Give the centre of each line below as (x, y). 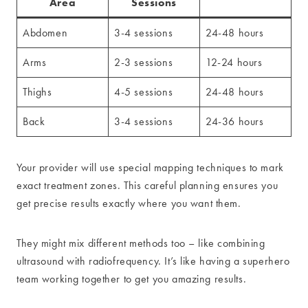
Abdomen (45, 32)
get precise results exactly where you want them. (129, 203)
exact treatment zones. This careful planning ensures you (147, 185)
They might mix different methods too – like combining (141, 243)
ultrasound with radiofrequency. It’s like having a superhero (153, 261)
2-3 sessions (144, 62)
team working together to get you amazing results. (132, 278)
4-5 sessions (144, 91)
